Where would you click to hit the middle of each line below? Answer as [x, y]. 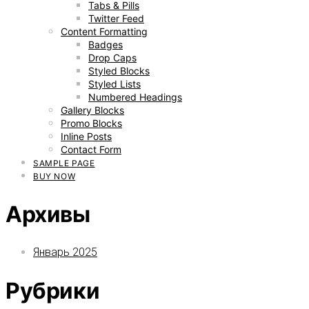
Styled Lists [114, 84]
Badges [106, 44]
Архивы [48, 214]
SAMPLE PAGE [64, 163]
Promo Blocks [91, 123]
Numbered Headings [135, 97]
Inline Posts [86, 136]
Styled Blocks [119, 71]
